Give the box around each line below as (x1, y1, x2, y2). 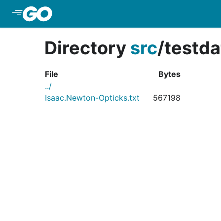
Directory (44, 37, 130, 59)
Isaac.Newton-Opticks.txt (45, 93, 140, 103)
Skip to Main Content (55, 9, 135, 19)
